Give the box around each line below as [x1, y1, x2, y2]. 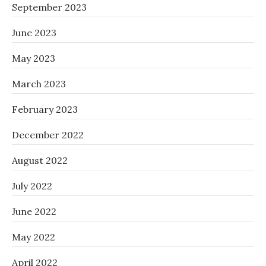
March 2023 [12, 78, 66, 90]
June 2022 [12, 205, 56, 217]
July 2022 [12, 180, 52, 192]
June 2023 [12, 27, 56, 39]
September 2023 [12, 1, 87, 13]
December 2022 [12, 129, 84, 141]
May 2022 [12, 231, 55, 243]
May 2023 [12, 52, 55, 64]
